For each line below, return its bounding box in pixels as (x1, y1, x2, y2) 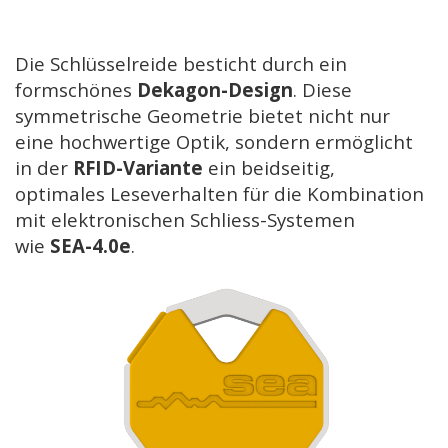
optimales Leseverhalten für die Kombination (15, 181, 424, 207)
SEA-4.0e (50, 233, 131, 259)
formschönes (15, 77, 137, 103)
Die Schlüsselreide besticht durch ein (15, 51, 347, 77)
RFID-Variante (73, 155, 203, 181)
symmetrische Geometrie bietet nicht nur (15, 103, 390, 129)
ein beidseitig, (203, 155, 335, 181)
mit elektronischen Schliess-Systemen (15, 207, 355, 233)
